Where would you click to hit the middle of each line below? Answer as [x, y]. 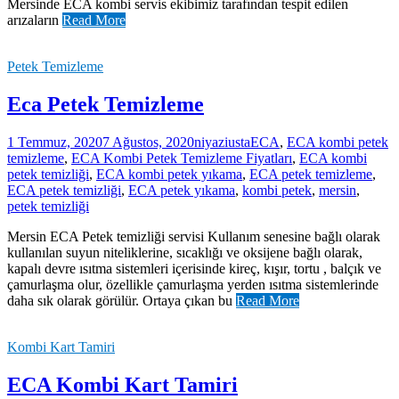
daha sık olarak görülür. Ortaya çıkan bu [122, 301]
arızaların [35, 20]
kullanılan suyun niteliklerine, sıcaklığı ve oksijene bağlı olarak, [185, 253]
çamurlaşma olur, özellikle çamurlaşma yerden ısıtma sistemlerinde [193, 285]
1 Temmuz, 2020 [55, 142]
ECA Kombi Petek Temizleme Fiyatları [182, 159]
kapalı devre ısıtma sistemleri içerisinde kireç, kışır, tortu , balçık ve [194, 269]
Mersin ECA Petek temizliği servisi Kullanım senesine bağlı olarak [194, 237]
